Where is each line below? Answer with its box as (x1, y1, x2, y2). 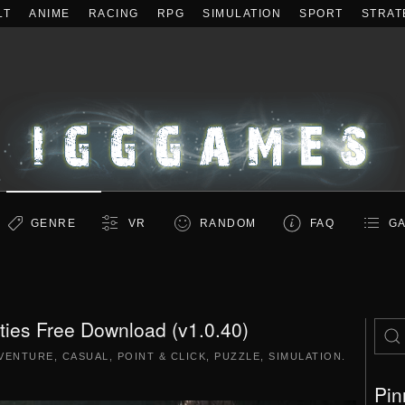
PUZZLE (214, 351, 260, 362)
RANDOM (199, 217, 257, 230)
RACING (88, 7, 139, 20)
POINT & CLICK (117, 351, 206, 362)
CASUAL (61, 351, 109, 362)
